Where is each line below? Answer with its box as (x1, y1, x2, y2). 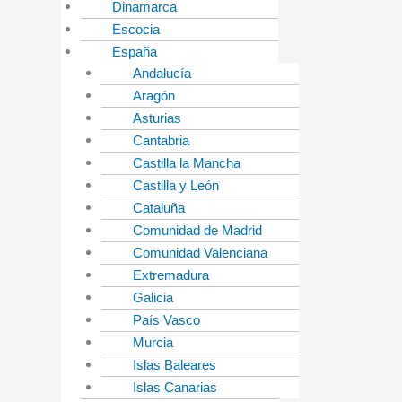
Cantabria (132, 133, 189, 149)
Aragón (132, 88, 175, 104)
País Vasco (132, 312, 200, 328)
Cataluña (132, 200, 185, 216)
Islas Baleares (132, 357, 216, 373)
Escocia (112, 22, 160, 38)
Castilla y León (132, 178, 219, 194)
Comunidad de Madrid (132, 223, 262, 239)
